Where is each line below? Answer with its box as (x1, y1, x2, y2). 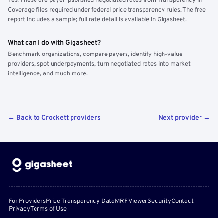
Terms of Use (30, 205, 67, 213)
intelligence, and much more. (8, 70, 88, 78)
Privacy (9, 205, 30, 213)
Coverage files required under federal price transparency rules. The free (8, 6, 206, 14)
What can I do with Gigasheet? (8, 39, 101, 47)
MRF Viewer (115, 198, 147, 205)
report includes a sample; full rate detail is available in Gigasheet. (8, 16, 187, 24)
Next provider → (158, 114, 210, 122)
